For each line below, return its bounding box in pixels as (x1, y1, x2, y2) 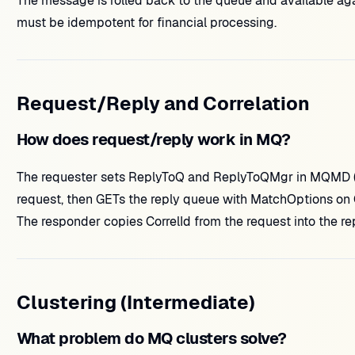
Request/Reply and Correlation (16, 91, 310, 116)
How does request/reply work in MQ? (16, 129, 291, 150)
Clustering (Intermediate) (16, 290, 255, 315)
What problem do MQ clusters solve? (16, 328, 287, 349)
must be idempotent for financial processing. (16, 14, 277, 31)
